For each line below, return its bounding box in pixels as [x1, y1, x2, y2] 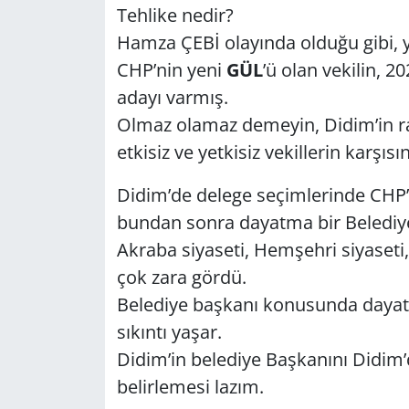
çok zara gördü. [116, 264, 251, 289]
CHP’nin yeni [116, 57, 226, 82]
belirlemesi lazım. [116, 373, 264, 399]
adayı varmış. [116, 84, 233, 110]
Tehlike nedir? [116, 2, 234, 27]
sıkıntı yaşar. [116, 319, 226, 344]
